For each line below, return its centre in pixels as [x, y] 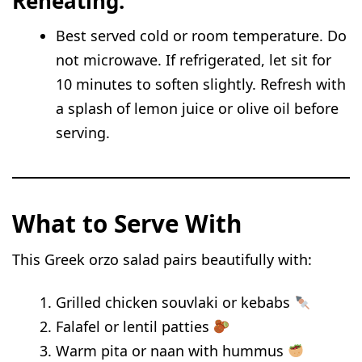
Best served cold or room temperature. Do [202, 36]
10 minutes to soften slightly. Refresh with [201, 84]
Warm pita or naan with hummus [172, 350]
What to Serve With [127, 224]
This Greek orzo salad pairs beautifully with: [162, 259]
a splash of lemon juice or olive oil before [198, 109]
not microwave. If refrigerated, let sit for [194, 60]
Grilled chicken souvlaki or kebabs [175, 302]
